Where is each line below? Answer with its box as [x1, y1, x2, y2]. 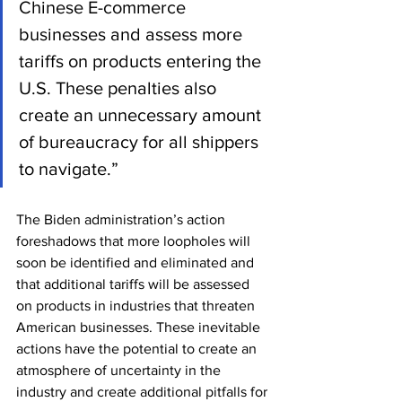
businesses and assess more [19, 23, 247, 44]
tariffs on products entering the [19, 50, 266, 71]
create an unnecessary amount [19, 104, 266, 125]
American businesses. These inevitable [16, 319, 264, 335]
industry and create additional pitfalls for [16, 383, 271, 399]
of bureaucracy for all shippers [19, 131, 263, 152]
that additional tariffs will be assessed [16, 275, 253, 292]
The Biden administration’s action [16, 211, 229, 227]
